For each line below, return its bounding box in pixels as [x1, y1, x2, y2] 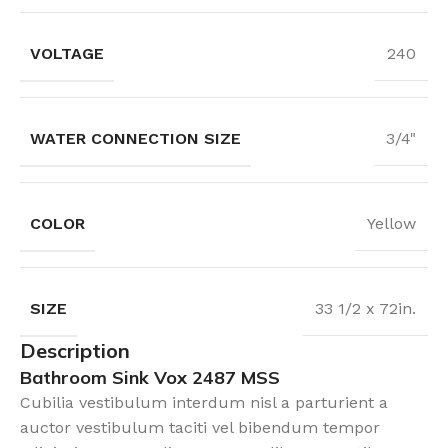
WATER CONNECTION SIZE [30, 128, 241, 148]
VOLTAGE [30, 43, 104, 63]
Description [20, 337, 130, 363]
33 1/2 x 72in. [315, 299, 416, 318]
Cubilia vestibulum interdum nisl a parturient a [20, 392, 388, 412]
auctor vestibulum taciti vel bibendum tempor [20, 417, 380, 437]
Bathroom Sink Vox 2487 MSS [20, 365, 280, 389]
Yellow [367, 214, 416, 233]
